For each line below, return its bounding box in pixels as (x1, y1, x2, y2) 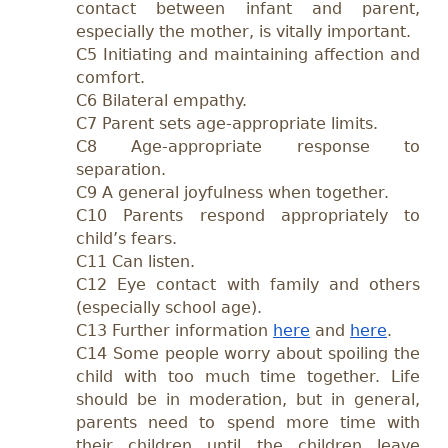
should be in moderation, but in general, (76, 389, 420, 409)
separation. (76, 159, 166, 179)
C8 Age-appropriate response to (76, 136, 420, 156)
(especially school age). (76, 297, 262, 317)
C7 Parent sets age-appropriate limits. (76, 113, 378, 133)
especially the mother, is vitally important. (76, 21, 411, 41)
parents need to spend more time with (76, 412, 420, 432)
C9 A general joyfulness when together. (76, 182, 389, 202)
